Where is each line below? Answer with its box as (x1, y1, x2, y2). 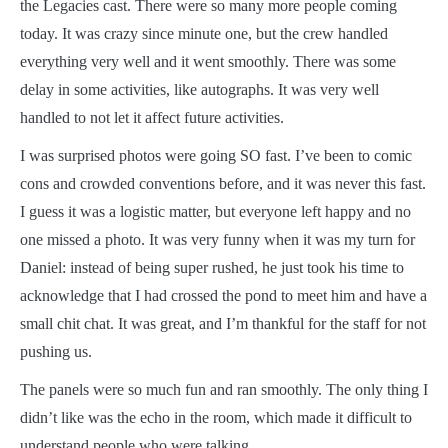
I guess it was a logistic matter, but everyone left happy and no (20, 203, 411, 221)
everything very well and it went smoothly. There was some (20, 53, 396, 71)
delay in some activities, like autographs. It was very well (20, 81, 379, 99)
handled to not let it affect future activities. (20, 109, 284, 127)
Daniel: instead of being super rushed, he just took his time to (20, 259, 404, 277)
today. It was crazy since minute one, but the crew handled (20, 25, 388, 43)
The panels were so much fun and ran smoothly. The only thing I (20, 381, 428, 399)
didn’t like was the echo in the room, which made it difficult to (20, 409, 412, 427)
